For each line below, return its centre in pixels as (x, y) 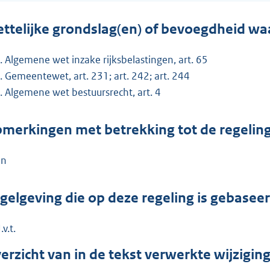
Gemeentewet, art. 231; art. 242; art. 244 (97, 76)
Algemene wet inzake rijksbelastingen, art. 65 (106, 59)
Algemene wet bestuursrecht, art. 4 (83, 92)
